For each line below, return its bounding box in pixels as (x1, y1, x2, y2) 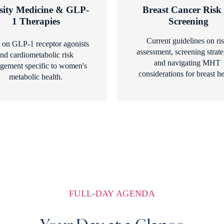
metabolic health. (9, 72, 62, 81)
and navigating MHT (154, 58, 220, 67)
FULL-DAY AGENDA (68, 188, 155, 199)
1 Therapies (11, 15, 60, 26)
